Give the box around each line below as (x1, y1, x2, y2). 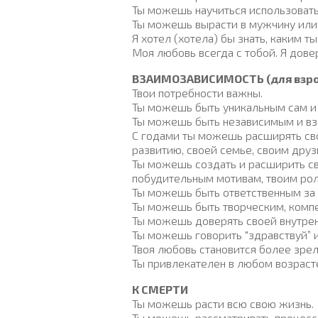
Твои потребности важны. (132, 85, 263, 99)
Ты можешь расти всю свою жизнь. (132, 297, 314, 311)
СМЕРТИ (141, 283, 188, 297)
